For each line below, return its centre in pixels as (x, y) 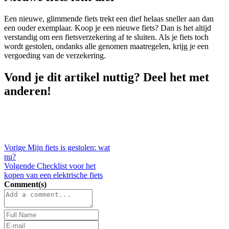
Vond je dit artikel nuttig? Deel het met (107, 77)
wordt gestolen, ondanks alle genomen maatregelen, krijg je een (106, 47)
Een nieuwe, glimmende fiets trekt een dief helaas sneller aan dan (109, 19)
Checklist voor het (65, 166)
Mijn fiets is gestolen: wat (68, 147)
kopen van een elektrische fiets (53, 175)
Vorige (15, 147)
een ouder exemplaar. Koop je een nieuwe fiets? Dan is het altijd (108, 28)
